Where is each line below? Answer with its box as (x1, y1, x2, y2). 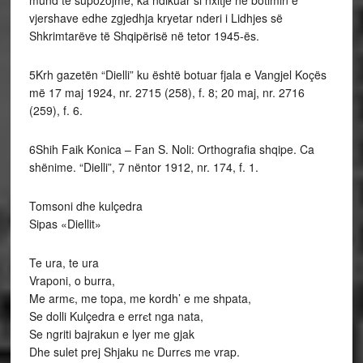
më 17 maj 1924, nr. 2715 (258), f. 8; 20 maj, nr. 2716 (28, 83, 305, 100)
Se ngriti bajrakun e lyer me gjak (28, 325, 194, 342)
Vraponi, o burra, (28, 271, 115, 288)
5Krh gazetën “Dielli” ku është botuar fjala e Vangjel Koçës (28, 66, 327, 83)
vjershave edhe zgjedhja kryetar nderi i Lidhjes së (28, 9, 283, 26)
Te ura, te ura (28, 254, 99, 271)
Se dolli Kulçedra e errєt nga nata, (28, 307, 203, 324)
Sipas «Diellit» (28, 215, 101, 232)
